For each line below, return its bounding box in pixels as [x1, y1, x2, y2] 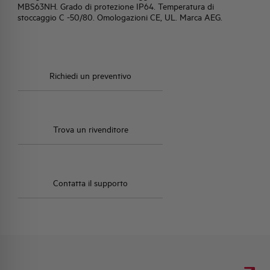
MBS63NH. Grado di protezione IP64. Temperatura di [17, 1, 215, 13]
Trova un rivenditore [52, 124, 128, 136]
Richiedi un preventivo [49, 71, 132, 82]
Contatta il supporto [53, 178, 128, 189]
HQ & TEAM [19, 23, 75, 37]
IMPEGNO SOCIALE [19, 98, 111, 111]
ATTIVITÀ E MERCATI [19, 60, 121, 74]
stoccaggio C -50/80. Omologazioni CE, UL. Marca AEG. [17, 12, 223, 24]
